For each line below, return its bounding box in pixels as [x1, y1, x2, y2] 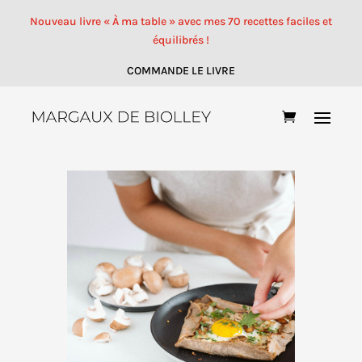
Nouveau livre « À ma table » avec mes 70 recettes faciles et [29, 15, 332, 28]
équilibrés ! [152, 33, 209, 47]
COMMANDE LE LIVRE [126, 64, 235, 78]
